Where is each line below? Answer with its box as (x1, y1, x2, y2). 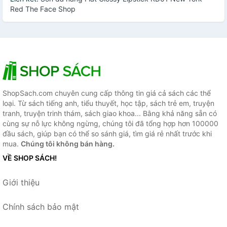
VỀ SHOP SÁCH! (3, 153, 57, 162)
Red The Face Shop (10, 4, 75, 13)
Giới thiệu (3, 177, 40, 187)
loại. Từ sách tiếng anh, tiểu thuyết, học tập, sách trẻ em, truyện (3, 98, 214, 107)
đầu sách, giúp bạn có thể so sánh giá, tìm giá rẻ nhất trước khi (3, 129, 212, 138)
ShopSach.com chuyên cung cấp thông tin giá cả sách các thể (3, 88, 211, 97)
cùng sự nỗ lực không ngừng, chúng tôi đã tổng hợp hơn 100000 (3, 119, 218, 128)
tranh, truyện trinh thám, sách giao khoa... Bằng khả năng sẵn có (3, 108, 217, 118)
